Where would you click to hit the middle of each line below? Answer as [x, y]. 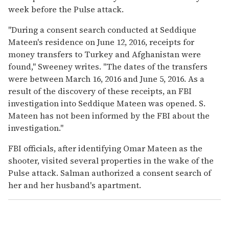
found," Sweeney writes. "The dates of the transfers [108, 66]
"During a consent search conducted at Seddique [102, 29]
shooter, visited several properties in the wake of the [111, 160]
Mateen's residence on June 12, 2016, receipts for [101, 42]
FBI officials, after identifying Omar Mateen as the [105, 148]
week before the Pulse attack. [66, 9]
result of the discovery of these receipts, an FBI [100, 91]
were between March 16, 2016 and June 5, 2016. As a [106, 78]
